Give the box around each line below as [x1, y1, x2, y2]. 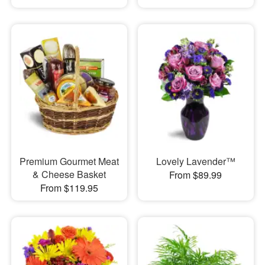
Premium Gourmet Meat [19, 154, 119, 168]
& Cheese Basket [32, 167, 106, 181]
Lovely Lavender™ [156, 154, 235, 168]
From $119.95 [40, 180, 98, 195]
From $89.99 [169, 167, 222, 182]
